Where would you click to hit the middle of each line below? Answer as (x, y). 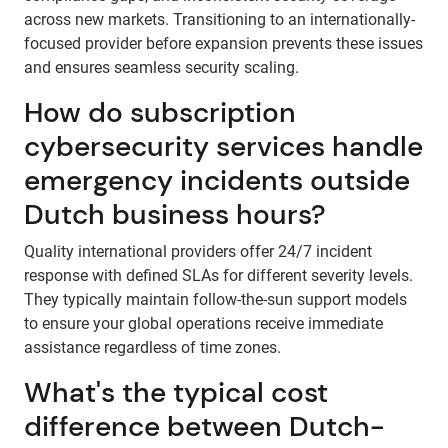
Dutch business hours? (175, 214)
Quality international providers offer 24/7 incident (198, 251)
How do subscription (160, 112)
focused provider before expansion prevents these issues (223, 43)
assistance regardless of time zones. (152, 347)
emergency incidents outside (217, 180)
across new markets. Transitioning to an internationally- (219, 19)
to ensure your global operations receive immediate (203, 323)
